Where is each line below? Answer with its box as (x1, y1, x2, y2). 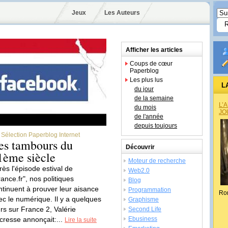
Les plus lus (130, 76, 163, 83)
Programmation (128, 186, 171, 193)
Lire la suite (65, 216, 97, 223)
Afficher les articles (126, 46, 183, 53)
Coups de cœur (130, 60, 173, 67)
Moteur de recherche (128, 157, 186, 164)
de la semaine (134, 95, 174, 102)
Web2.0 (128, 167, 150, 174)
